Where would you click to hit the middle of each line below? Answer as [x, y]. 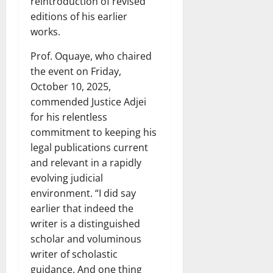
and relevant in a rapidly [86, 163]
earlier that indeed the [82, 209]
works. [45, 32]
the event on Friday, [76, 72]
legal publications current [89, 148]
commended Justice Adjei [88, 102]
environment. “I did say [83, 193]
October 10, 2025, [71, 87]
